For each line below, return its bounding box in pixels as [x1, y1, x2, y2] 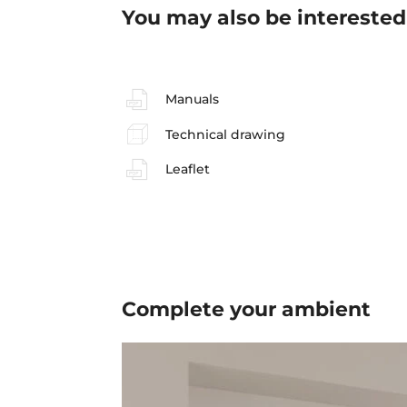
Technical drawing [164, 125, 285, 143]
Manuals [164, 91, 219, 108]
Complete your [122, 296, 283, 322]
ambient [282, 296, 372, 322]
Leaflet [164, 161, 210, 177]
